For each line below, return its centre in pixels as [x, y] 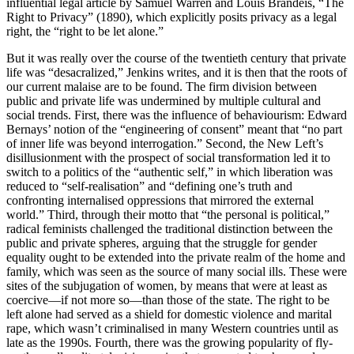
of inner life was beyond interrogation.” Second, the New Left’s [165, 144]
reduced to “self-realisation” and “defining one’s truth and [149, 186]
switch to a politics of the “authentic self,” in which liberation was [169, 172]
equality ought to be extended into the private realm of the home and [176, 258]
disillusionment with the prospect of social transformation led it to [168, 158]
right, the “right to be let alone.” [87, 32]
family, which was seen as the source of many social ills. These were [177, 272]
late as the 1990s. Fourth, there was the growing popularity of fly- [169, 343]
